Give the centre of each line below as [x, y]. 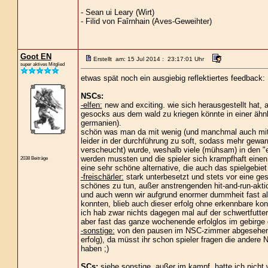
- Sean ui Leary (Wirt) [117, 12]
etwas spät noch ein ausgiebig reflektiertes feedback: [173, 78]
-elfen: [91, 105]
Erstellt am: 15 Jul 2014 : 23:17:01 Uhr [148, 59]
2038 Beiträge [34, 158]
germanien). [101, 123]
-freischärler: [102, 177]
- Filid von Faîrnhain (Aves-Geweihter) [146, 21]
